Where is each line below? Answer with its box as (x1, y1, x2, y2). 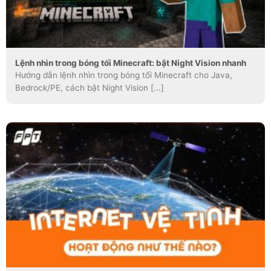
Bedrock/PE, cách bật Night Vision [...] (15, 82, 164, 93)
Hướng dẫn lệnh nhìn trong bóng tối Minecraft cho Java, (15, 70, 232, 80)
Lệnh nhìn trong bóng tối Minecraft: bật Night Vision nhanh (15, 57, 246, 68)
